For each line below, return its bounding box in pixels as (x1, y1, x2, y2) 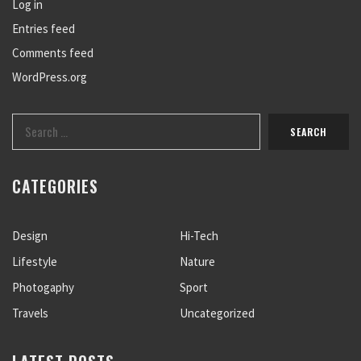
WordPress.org (12, 69, 87, 85)
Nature (179, 254, 215, 269)
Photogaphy (12, 280, 74, 295)
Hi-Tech (179, 228, 218, 243)
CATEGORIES (12, 174, 98, 198)
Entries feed (12, 21, 75, 36)
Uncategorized (179, 305, 255, 321)
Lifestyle (12, 254, 57, 269)
